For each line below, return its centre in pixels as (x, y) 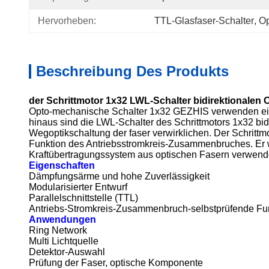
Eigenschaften (62, 165)
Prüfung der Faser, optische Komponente (116, 263)
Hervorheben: (67, 21)
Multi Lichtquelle (64, 241)
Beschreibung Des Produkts (132, 71)
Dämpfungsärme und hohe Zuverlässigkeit (119, 176)
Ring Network (58, 230)
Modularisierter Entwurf (78, 187)
